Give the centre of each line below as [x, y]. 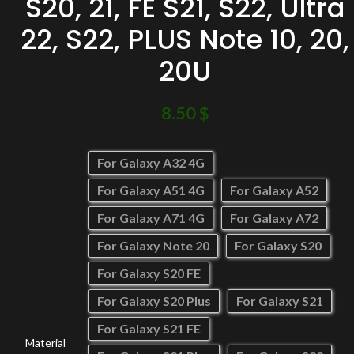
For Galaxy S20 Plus [154, 301]
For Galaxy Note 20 [153, 245]
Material [45, 343]
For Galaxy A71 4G [151, 218]
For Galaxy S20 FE [149, 273]
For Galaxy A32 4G [151, 162]
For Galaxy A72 [274, 218]
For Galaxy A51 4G [151, 190]
